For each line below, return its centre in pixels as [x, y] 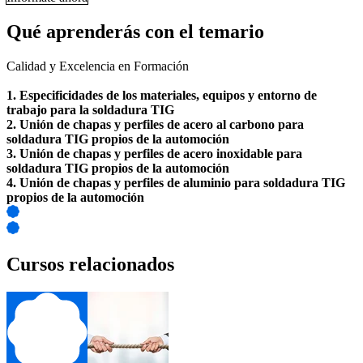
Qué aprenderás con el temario [135, 32]
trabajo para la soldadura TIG [90, 110]
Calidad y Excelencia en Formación [98, 66]
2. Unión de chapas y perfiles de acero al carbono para [155, 125]
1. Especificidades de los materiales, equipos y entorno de [162, 96]
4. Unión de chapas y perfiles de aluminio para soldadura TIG [176, 183]
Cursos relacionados [90, 264]
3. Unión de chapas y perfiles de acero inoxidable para [154, 154]
